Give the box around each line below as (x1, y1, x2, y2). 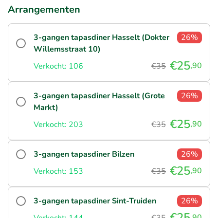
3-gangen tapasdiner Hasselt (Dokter (34, 32, 169, 43)
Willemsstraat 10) (34, 43, 101, 54)
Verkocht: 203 (34, 119, 83, 130)
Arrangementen (8, 2, 80, 16)
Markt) (34, 102, 58, 113)
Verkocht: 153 (34, 165, 83, 177)
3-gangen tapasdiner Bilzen (34, 148, 134, 160)
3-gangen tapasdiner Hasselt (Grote (34, 90, 165, 101)
